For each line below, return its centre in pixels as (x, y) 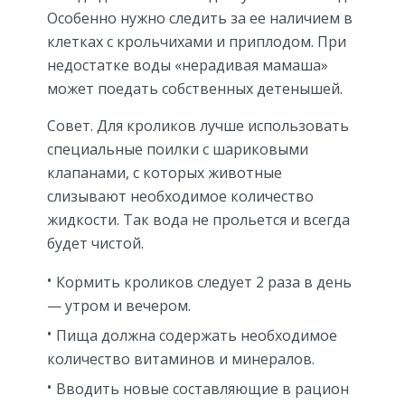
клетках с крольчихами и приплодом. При (197, 41)
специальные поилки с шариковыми (178, 149)
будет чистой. (95, 243)
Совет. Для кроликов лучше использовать (198, 125)
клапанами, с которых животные (165, 172)
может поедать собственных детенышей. (195, 88)
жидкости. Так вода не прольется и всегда (198, 219)
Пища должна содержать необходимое (197, 335)
